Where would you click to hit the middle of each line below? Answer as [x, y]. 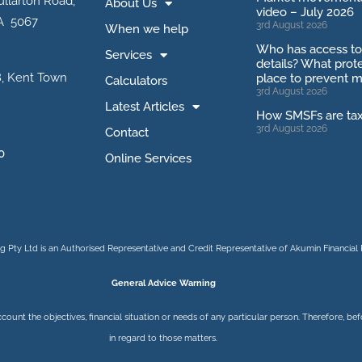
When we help [146, 29]
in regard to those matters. [163, 338]
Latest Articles [144, 107]
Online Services [148, 158]
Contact [126, 133]
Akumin [305, 248]
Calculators [136, 81]
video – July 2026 [305, 12]
